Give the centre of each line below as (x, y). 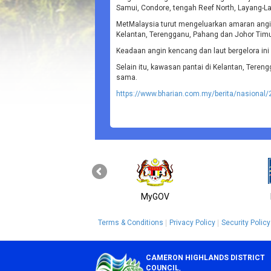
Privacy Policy (192, 223)
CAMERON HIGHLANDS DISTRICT (206, 258)
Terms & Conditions (131, 223)
